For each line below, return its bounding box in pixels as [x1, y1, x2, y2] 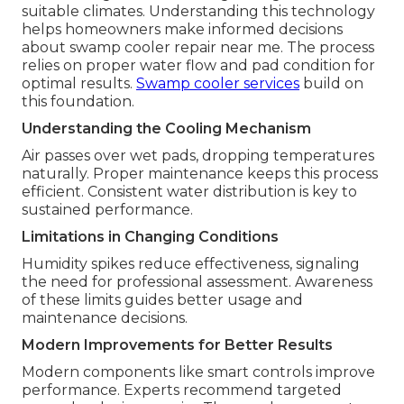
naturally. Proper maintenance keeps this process [22, 165, 378, 183]
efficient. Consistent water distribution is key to [22, 183, 357, 201]
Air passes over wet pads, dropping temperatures [22, 147, 374, 165]
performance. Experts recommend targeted [22, 381, 342, 399]
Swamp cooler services [136, 75, 299, 93]
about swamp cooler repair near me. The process [22, 39, 374, 57]
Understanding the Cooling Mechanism [22, 120, 311, 138]
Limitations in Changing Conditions [22, 228, 279, 246]
